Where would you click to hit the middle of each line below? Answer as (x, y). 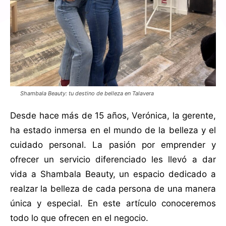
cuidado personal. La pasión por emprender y (113, 145)
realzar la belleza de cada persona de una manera (113, 188)
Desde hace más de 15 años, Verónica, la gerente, (113, 115)
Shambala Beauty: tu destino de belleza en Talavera (87, 93)
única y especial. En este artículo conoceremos (113, 203)
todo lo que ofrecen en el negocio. (79, 218)
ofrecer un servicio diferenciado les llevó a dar (113, 159)
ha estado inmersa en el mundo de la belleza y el (113, 130)
